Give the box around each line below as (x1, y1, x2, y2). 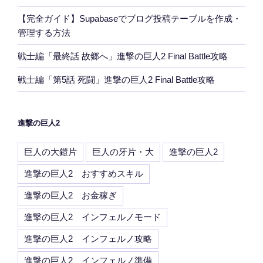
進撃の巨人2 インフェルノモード (24, 211, 161, 222)
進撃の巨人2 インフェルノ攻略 (24, 233, 152, 244)
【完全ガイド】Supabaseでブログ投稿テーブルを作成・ (18, 13, 241, 23)
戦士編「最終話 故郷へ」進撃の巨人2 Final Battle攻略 (18, 50, 228, 61)
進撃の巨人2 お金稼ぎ (24, 190, 117, 200)
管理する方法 (18, 27, 70, 38)
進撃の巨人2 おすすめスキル (24, 168, 143, 178)
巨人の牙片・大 (92, 146, 154, 157)
